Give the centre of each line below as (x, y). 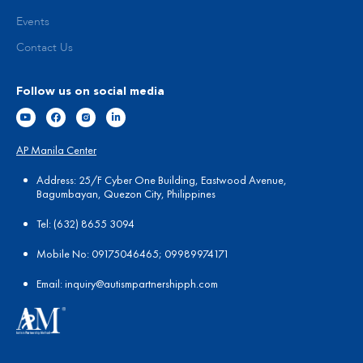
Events (33, 21)
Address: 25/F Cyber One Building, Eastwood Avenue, (162, 179)
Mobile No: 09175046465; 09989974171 (133, 253)
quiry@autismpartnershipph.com (145, 283)
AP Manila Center (56, 149)
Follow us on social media (90, 91)
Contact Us (45, 47)
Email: (51, 283)
